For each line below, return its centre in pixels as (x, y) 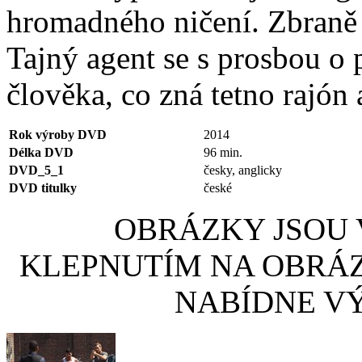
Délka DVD (41, 153)
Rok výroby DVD (58, 135)
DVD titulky (43, 188)
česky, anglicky (243, 170)
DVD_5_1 (36, 170)
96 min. (223, 153)
